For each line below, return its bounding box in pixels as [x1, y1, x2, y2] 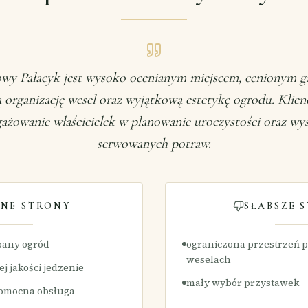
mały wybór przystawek [186, 276, 299, 289]
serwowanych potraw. [97, 135, 211, 152]
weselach [186, 252, 231, 266]
